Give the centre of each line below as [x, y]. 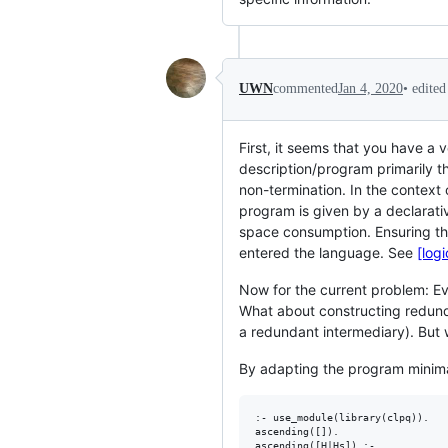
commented [305, 89]
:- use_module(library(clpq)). [342, 417]
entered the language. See [328, 252]
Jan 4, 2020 [370, 89]
